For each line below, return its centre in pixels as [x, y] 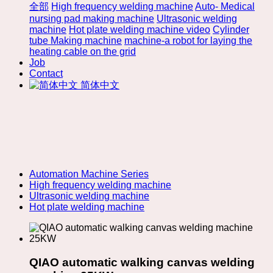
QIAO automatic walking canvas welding [142, 262]
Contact [46, 73]
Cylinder [231, 30]
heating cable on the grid [83, 51]
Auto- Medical [225, 6]
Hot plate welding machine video [140, 30]
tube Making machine [76, 41]
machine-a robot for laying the [188, 41]
